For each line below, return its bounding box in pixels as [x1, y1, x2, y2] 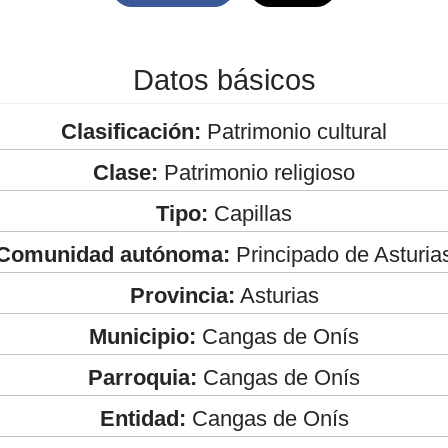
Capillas [208, 200, 292, 226]
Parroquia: [88, 364, 197, 390]
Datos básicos [132, 63, 316, 96]
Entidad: [99, 405, 186, 431]
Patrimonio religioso [158, 159, 355, 185]
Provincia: [129, 282, 235, 308]
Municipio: [89, 323, 196, 349]
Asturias [234, 282, 319, 308]
